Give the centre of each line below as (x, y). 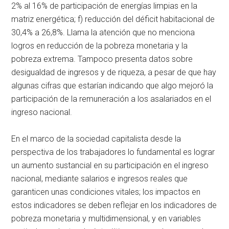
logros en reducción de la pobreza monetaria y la (100, 46)
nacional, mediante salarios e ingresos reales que (100, 179)
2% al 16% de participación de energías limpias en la (105, 6)
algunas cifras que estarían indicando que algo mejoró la (112, 86)
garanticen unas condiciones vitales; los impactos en (106, 192)
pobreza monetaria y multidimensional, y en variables (106, 219)
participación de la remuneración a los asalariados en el (111, 99)
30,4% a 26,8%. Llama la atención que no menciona (103, 33)
